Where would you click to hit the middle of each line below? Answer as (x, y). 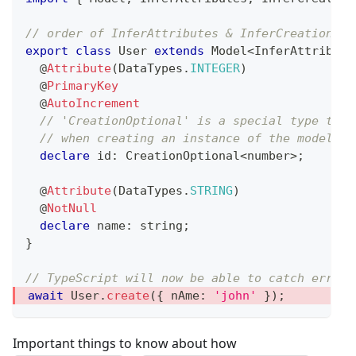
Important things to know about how (125, 343)
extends (179, 50)
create (128, 295)
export (47, 50)
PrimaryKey (83, 85)
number (269, 155)
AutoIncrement (93, 103)
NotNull (72, 208)
